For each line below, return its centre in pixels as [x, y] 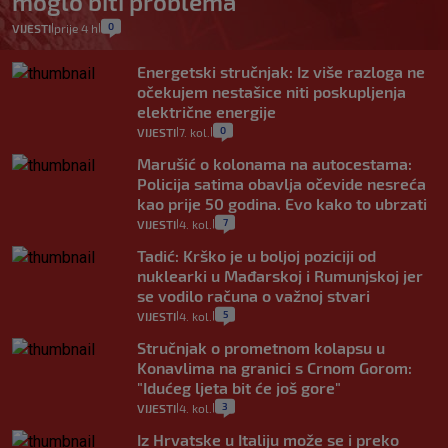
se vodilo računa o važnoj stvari [253, 296]
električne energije [206, 112]
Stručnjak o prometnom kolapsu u [261, 348]
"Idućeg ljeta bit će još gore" [239, 388]
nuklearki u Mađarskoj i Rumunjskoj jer [280, 276]
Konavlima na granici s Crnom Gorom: [274, 368]
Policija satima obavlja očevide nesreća [281, 184]
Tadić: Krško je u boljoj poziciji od [256, 256]
